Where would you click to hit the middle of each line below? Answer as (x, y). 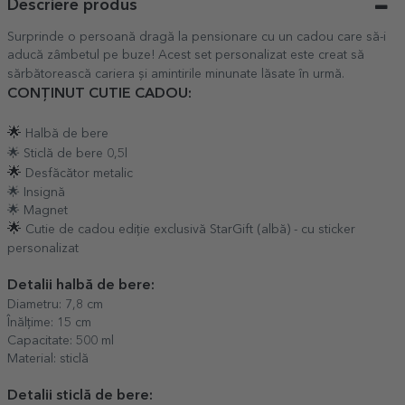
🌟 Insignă (36, 192)
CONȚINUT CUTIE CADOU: (101, 94)
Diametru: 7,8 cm (55, 304)
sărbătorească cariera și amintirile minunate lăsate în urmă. (176, 74)
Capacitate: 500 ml (61, 340)
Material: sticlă (48, 358)
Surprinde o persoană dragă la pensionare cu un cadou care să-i (197, 37)
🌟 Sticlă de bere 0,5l (67, 153)
